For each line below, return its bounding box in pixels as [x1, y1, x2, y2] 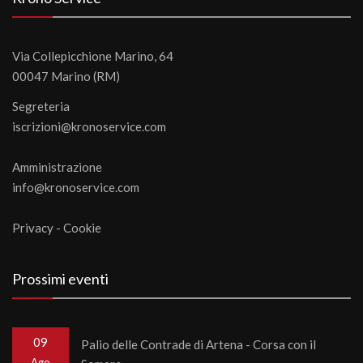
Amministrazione [12, 160, 102, 174]
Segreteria [12, 99, 70, 113]
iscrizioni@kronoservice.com [12, 119, 166, 134]
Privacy [12, 220, 53, 235]
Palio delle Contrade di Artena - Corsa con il [81, 336, 316, 352]
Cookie [63, 220, 101, 235]
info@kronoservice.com [12, 180, 139, 194]
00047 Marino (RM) [12, 69, 120, 83]
